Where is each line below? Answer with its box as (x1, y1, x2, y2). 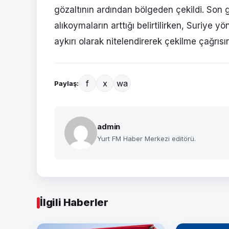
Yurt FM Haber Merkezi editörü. (97, 134, 196, 143)
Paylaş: (54, 79, 79, 87)
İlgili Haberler (40, 196, 108, 209)
